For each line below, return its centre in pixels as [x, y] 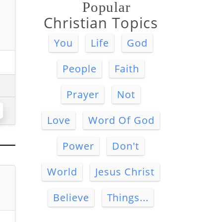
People [80, 69]
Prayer [83, 94]
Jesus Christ [125, 172]
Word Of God [121, 120]
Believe [71, 197]
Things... [128, 197]
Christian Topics [101, 23]
